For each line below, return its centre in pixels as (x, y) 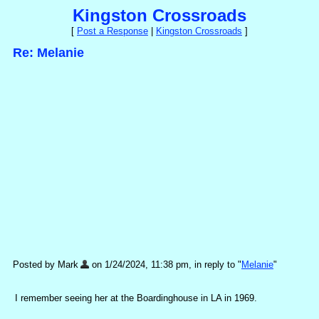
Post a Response (113, 31)
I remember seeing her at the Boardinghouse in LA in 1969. (136, 298)
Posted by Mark (46, 265)
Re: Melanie (48, 53)
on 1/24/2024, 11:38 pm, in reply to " (165, 265)
